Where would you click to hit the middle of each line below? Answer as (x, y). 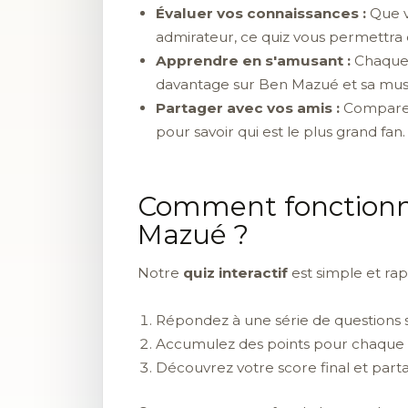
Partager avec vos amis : (248, 108)
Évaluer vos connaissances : (261, 14)
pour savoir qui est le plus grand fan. (280, 132)
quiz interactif (235, 272)
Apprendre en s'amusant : (253, 61)
